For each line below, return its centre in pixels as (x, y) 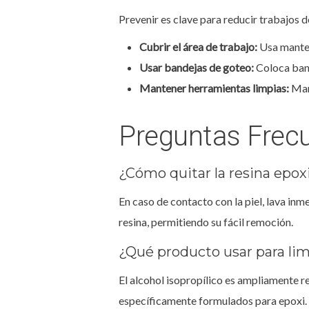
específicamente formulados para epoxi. (213, 300)
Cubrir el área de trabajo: (198, 46)
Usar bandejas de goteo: (197, 67)
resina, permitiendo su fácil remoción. (206, 221)
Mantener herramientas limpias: (214, 88)
